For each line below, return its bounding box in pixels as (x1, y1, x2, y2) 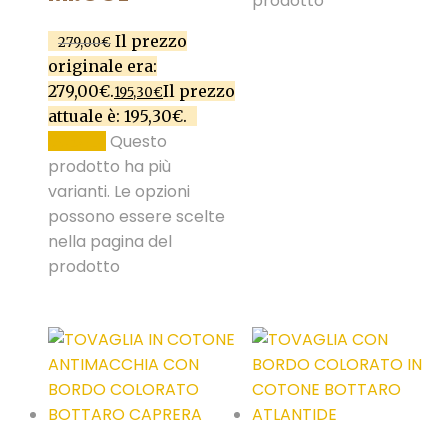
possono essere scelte (48, 205, 225, 229)
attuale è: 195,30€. (48, 106, 187, 127)
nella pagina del (48, 230, 172, 254)
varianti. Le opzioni (48, 180, 190, 204)
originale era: (48, 56, 157, 77)
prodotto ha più (48, 155, 171, 179)
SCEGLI (48, 131, 106, 152)
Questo (110, 130, 167, 154)
